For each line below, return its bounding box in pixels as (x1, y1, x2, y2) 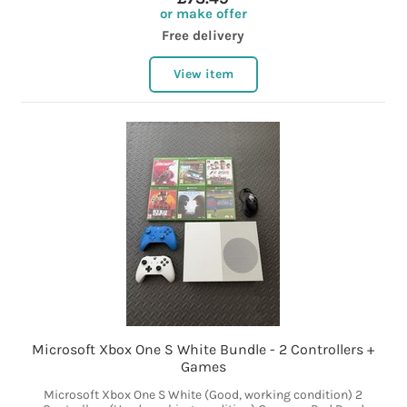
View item (173, 66, 233, 83)
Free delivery (162, 27, 245, 45)
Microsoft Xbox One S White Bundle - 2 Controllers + (32, 341, 375, 359)
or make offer (159, 5, 247, 23)
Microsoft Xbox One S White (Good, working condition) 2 (44, 387, 363, 403)
